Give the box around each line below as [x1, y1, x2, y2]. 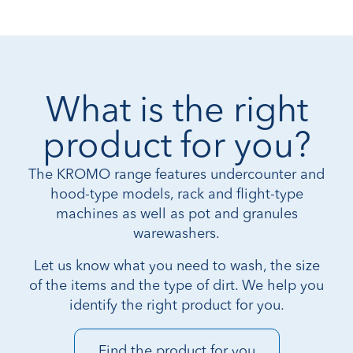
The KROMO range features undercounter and [28, 167, 325, 182]
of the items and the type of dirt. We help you [29, 278, 324, 293]
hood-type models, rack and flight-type [50, 187, 303, 202]
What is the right [45, 94, 308, 130]
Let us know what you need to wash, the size [33, 258, 320, 273]
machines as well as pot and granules [55, 206, 298, 221]
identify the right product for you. [69, 298, 284, 313]
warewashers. [133, 226, 220, 241]
